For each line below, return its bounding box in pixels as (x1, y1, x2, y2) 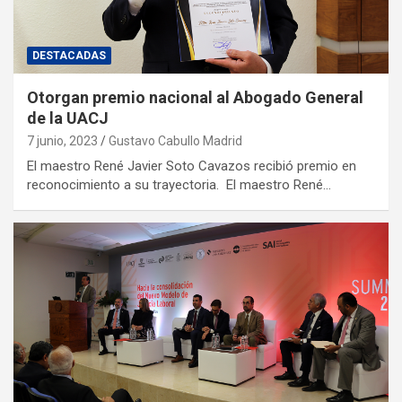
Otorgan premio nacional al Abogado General (27, 88, 363, 108)
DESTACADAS (32, 49, 106, 63)
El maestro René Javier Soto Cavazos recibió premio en (27, 158, 356, 175)
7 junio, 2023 (27, 134, 98, 149)
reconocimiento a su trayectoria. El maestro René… (27, 177, 331, 194)
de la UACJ (27, 109, 109, 128)
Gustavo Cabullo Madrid (109, 134, 242, 149)
